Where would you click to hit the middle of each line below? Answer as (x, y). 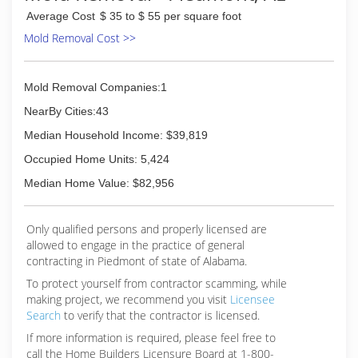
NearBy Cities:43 (66, 111)
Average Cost (61, 16)
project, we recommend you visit (147, 299)
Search (44, 315)
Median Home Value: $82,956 (99, 183)
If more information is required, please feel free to (151, 338)
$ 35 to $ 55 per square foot (171, 16)
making (46, 299)
